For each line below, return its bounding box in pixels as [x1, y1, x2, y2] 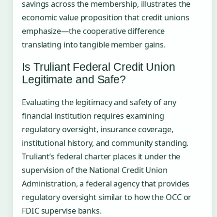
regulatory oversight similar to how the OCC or [22, 191, 192, 202]
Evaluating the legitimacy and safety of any [22, 96, 176, 108]
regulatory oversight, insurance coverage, [22, 124, 173, 135]
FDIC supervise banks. [22, 205, 102, 216]
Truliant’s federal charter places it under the [22, 151, 181, 162]
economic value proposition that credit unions [22, 12, 189, 23]
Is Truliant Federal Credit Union [22, 61, 175, 74]
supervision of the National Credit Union [22, 164, 168, 175]
